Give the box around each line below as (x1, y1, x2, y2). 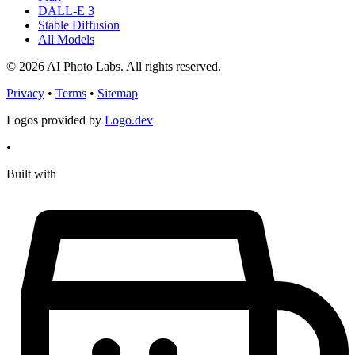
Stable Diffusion (38, 18, 120, 32)
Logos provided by (6, 113, 105, 128)
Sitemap (97, 86, 138, 101)
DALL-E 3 (38, 4, 94, 18)
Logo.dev (105, 113, 153, 128)
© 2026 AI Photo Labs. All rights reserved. (6, 59, 221, 74)
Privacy (6, 86, 44, 101)
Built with (6, 167, 56, 181)
